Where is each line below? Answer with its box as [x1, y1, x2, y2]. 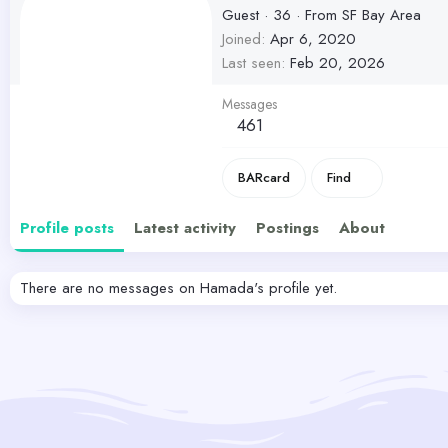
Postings [256, 217, 319, 240]
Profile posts [20, 217, 114, 240]
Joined [222, 28, 261, 51]
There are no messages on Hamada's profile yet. [20, 277, 337, 300]
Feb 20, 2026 [290, 52, 385, 75]
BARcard [238, 168, 290, 188]
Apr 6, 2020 [270, 28, 356, 51]
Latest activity [134, 217, 236, 240]
